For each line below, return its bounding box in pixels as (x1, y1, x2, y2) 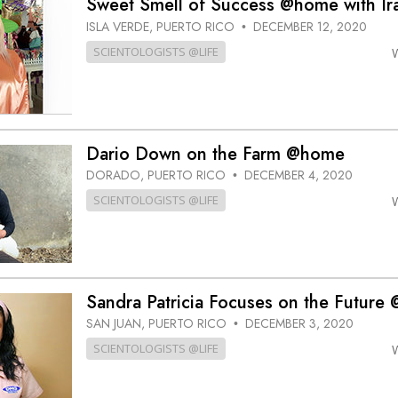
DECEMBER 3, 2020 (244, 314, 354, 333)
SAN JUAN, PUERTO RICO (85, 314, 230, 333)
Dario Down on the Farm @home (85, 140, 345, 167)
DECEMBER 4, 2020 (243, 166, 353, 185)
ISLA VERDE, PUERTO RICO (85, 17, 238, 36)
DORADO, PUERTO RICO (85, 166, 229, 185)
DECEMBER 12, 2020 (252, 17, 367, 36)
